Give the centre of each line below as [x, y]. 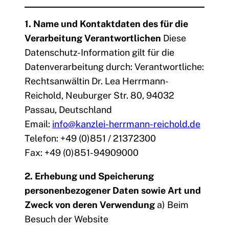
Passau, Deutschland [68, 110]
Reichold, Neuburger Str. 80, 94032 [99, 96]
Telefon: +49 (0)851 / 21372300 [90, 139]
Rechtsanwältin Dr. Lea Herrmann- [97, 81]
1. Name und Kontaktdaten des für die [106, 24]
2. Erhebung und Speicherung [89, 176]
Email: [38, 124]
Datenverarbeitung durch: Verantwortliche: [114, 67]
